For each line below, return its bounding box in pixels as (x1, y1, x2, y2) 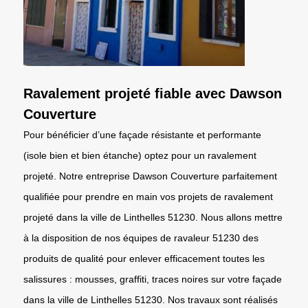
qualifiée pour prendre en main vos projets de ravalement (23, 190, 273, 202)
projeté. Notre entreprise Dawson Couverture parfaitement (23, 170, 277, 181)
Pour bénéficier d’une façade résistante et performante (23, 129, 261, 140)
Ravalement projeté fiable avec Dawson (23, 85, 282, 101)
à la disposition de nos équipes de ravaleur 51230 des (23, 232, 258, 243)
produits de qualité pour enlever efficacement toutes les (23, 252, 265, 264)
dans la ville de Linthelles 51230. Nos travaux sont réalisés (23, 294, 278, 305)
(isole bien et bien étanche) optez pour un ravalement (23, 149, 256, 161)
